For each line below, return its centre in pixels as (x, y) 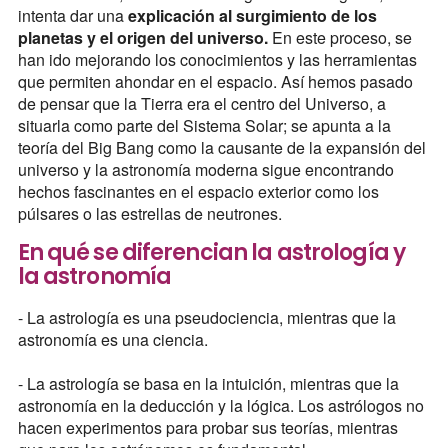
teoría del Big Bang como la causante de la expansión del (221, 147)
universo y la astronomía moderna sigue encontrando (205, 169)
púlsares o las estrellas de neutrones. (149, 213)
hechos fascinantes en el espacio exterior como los (198, 191)
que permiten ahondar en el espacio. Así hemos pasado (215, 81)
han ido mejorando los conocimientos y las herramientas (217, 59)
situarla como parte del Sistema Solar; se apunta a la (204, 125)
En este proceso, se (339, 37)
